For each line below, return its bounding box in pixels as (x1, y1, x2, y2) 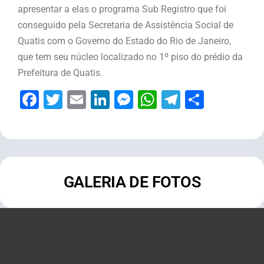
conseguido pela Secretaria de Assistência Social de (18, 19, 233, 31)
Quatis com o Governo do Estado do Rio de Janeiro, (18, 35, 231, 47)
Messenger (133, 88, 227, 111)
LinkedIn (110, 88, 181, 111)
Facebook (39, 88, 120, 111)
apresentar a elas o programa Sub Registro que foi (18, 3, 226, 15)
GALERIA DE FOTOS (63, 172, 201, 192)
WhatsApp (157, 88, 243, 111)
